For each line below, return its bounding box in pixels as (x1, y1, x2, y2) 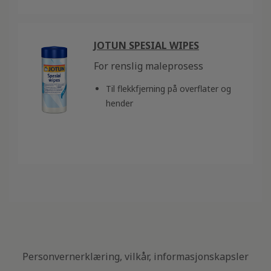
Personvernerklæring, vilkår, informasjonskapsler (22, 250, 249, 264)
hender (106, 97, 133, 109)
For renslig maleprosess (94, 59, 203, 73)
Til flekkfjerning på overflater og (106, 82, 231, 94)
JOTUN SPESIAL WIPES (94, 38, 199, 52)
